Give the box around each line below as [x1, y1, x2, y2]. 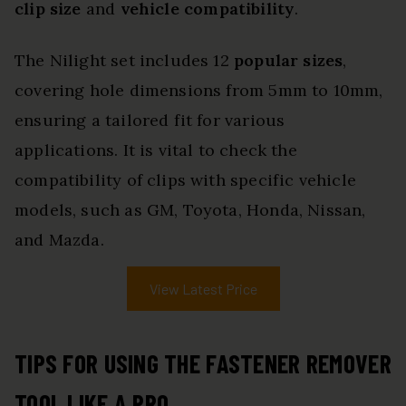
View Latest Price [149, 280, 257, 298]
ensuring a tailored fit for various [14, 110, 285, 131]
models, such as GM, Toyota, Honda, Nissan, [14, 199, 366, 221]
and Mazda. [14, 229, 104, 251]
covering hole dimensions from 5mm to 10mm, [14, 80, 383, 101]
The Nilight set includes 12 [14, 50, 235, 72]
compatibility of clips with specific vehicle [14, 169, 356, 191]
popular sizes [234, 50, 343, 72]
